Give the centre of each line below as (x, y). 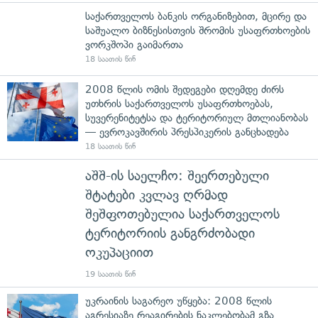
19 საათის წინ (110, 274)
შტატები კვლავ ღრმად (157, 194)
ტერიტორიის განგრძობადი (170, 233)
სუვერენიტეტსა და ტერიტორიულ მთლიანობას (197, 117)
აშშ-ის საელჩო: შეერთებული (177, 175)
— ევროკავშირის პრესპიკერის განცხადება (187, 132)
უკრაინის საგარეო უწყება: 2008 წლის (179, 301)
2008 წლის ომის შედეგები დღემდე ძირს (185, 89)
